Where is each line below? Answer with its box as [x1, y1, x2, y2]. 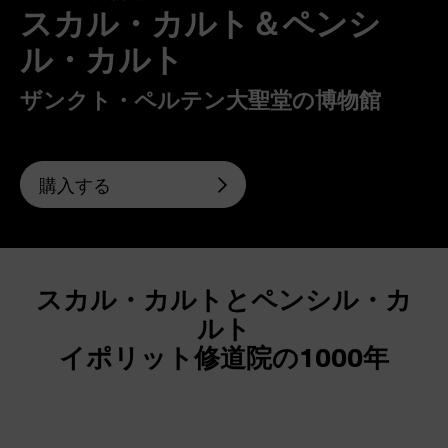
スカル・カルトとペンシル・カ [35, 280, 412, 314]
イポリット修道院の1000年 [58, 338, 389, 372]
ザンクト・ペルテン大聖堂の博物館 [20, 83, 381, 113]
